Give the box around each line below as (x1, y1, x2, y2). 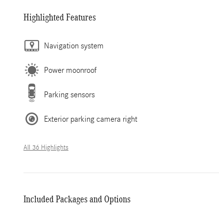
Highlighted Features (23, 12, 96, 22)
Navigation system (44, 41, 104, 50)
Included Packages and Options (23, 194, 131, 204)
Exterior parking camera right (44, 114, 137, 124)
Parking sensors (44, 89, 95, 99)
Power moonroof (44, 65, 97, 75)
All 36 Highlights (23, 144, 68, 152)
